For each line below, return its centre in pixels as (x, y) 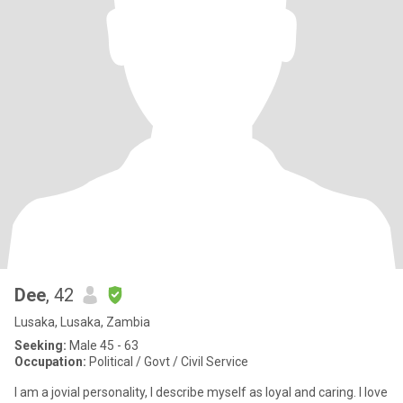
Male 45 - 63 (103, 345)
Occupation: (50, 362)
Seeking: (40, 345)
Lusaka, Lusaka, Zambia (82, 322)
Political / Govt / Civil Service (167, 362)
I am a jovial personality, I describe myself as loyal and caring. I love (201, 392)
